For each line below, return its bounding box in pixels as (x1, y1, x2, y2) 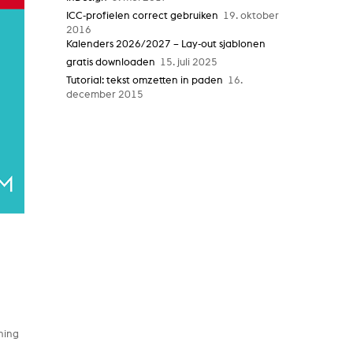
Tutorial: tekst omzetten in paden (66, 76, 224, 86)
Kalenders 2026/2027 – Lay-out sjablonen (66, 39, 266, 50)
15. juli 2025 (155, 58, 218, 68)
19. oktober (218, 11, 280, 21)
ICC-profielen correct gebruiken (66, 11, 219, 21)
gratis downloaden (66, 58, 156, 68)
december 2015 (66, 90, 144, 100)
